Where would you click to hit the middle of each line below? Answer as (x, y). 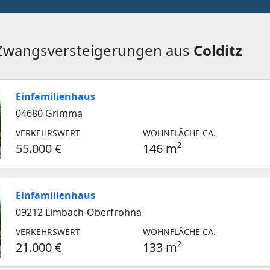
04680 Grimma (49, 113)
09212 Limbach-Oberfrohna (79, 212)
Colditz (218, 50)
